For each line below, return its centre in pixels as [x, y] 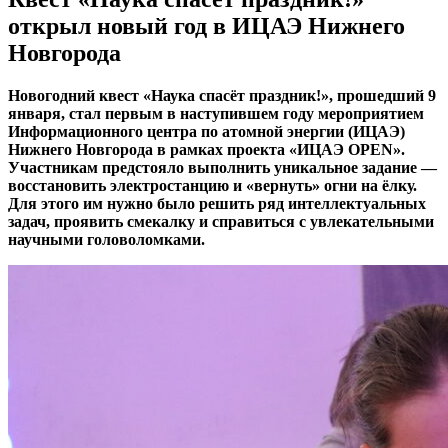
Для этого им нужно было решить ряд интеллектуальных [217, 203]
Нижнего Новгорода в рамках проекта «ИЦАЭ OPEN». [206, 149]
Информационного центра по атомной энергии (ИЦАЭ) [206, 131]
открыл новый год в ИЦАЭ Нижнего [206, 25]
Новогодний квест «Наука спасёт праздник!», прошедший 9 [222, 95]
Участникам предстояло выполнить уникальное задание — [222, 167]
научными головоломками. [106, 239]
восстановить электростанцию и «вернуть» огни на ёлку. [212, 185]
